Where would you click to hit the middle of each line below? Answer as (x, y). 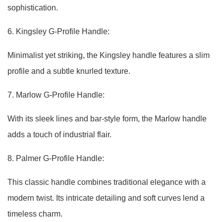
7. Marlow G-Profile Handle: (56, 95)
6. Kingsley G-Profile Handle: (58, 31)
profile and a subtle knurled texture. (69, 71)
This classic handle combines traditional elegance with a (107, 182)
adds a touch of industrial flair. (59, 135)
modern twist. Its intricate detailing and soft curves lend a (106, 198)
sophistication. (33, 8)
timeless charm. (35, 214)
